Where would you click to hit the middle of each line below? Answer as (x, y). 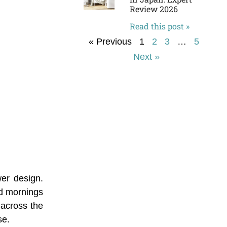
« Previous (110, 42)
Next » (147, 57)
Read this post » (159, 26)
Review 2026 (154, 9)
